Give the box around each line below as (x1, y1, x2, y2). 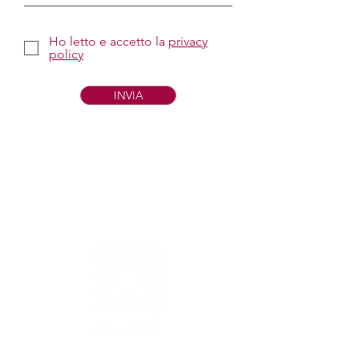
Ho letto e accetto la (49, 34, 165, 49)
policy (49, 46, 83, 62)
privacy (168, 34, 208, 49)
